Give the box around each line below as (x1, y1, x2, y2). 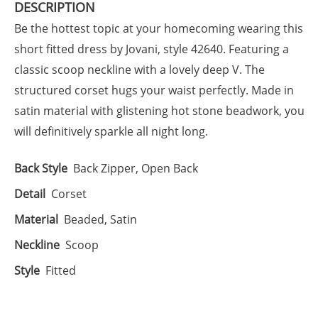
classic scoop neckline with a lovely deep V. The (13, 61, 265, 77)
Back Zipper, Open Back (72, 160, 198, 176)
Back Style (13, 160, 67, 176)
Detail (13, 185, 45, 202)
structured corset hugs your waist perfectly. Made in (13, 82, 294, 98)
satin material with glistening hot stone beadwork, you (13, 102, 305, 119)
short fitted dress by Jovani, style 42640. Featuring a (13, 40, 289, 57)
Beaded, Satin (63, 211, 137, 227)
